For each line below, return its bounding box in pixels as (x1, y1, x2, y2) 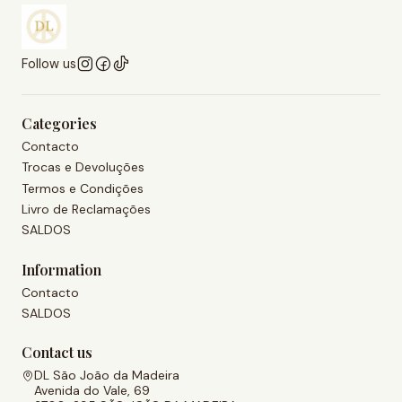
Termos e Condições (22, 179, 144, 197)
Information (22, 259, 101, 279)
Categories (22, 113, 97, 133)
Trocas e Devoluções (22, 159, 144, 176)
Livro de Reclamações (22, 200, 151, 217)
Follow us (22, 55, 76, 72)
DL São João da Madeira (34, 367, 179, 384)
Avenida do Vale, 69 (34, 382, 150, 399)
